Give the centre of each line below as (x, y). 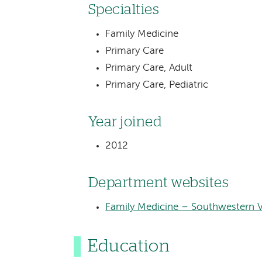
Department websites (158, 183)
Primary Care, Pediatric (157, 85)
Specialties (124, 10)
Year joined (125, 122)
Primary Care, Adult (149, 68)
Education (129, 247)
